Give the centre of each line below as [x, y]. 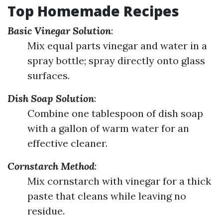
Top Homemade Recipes [93, 11]
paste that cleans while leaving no [107, 196]
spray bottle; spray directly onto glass [116, 60]
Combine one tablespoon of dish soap [115, 113]
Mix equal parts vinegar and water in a [117, 46]
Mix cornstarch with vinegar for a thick [119, 181]
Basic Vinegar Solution [59, 31]
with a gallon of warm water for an [108, 128]
